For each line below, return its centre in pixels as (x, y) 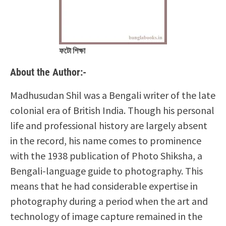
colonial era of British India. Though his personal (112, 110)
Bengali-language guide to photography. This (106, 171)
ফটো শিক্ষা (72, 50)
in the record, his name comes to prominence (106, 140)
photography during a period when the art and (109, 201)
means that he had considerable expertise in (104, 186)
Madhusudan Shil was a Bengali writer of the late (113, 95)
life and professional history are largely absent (109, 125)
